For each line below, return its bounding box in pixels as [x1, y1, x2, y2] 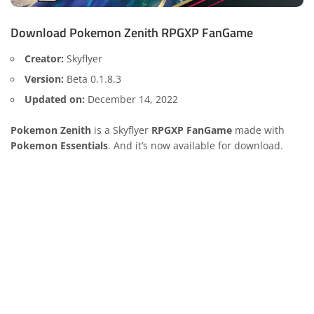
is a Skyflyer [91, 124, 149, 137]
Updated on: [24, 93, 85, 106]
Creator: [24, 52, 64, 65]
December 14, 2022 [84, 93, 178, 106]
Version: [24, 72, 64, 86]
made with [232, 124, 285, 137]
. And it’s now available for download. [108, 139, 283, 153]
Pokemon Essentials [11, 139, 108, 153]
